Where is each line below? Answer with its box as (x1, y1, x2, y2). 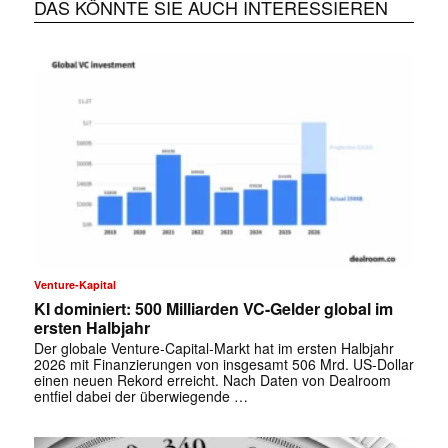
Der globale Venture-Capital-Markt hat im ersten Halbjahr (33, 337, 394, 358)
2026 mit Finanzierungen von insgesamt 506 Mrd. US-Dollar (33, 353, 414, 374)
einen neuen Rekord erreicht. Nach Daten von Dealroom (33, 369, 391, 390)
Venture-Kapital (33, 276, 116, 292)
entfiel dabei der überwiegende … (33, 385, 248, 406)
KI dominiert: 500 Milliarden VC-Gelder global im (33, 296, 393, 320)
